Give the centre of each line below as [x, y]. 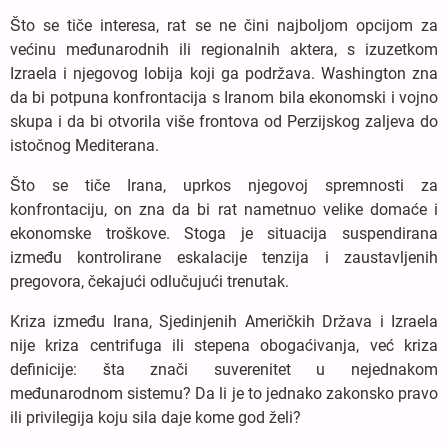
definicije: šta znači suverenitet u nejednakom [224, 369]
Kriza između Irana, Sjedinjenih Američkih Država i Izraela [224, 321]
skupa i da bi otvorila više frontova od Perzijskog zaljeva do [224, 121]
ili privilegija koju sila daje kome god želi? [155, 417]
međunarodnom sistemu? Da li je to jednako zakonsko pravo [224, 393]
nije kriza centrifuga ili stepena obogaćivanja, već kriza [224, 345]
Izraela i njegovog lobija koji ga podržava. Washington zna [224, 73]
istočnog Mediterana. [84, 145]
